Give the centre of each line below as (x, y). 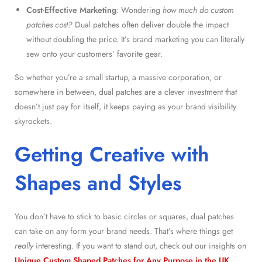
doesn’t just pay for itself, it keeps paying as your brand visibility (125, 106)
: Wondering (139, 10)
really (24, 245)
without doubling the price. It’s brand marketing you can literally (135, 39)
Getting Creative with (112, 154)
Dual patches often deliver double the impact (151, 24)
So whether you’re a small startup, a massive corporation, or (118, 77)
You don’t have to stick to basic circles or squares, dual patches (124, 216)
